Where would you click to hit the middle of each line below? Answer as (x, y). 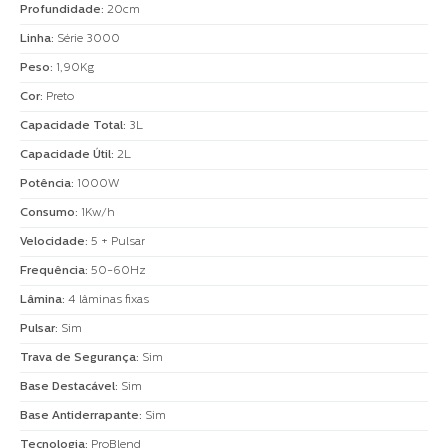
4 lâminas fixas (108, 299)
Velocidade (52, 241)
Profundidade (60, 9)
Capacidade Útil (65, 154)
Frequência (52, 270)
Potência (45, 183)
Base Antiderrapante (79, 415)
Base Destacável (67, 386)
